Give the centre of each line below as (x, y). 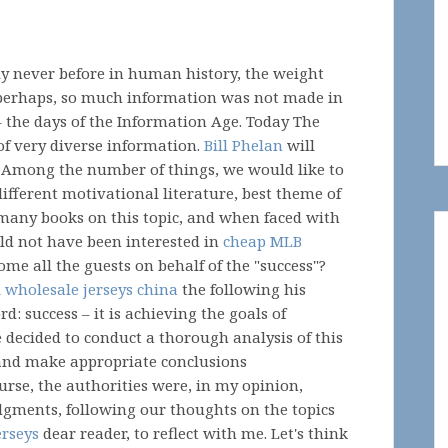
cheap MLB (262, 241)
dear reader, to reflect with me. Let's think (193, 433)
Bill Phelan (243, 145)
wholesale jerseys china (91, 289)
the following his (242, 289)
